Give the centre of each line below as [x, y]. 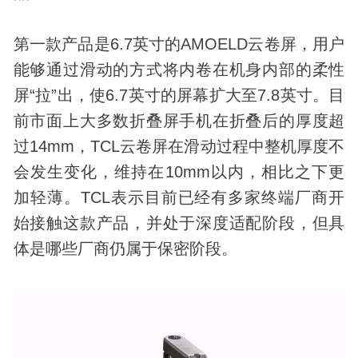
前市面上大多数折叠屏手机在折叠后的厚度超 [179, 121]
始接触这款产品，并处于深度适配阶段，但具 [179, 223]
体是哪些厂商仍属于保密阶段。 [125, 249]
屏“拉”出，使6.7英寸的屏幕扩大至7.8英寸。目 [179, 95]
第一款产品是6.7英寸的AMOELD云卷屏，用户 [179, 44]
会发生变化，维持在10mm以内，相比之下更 [179, 172]
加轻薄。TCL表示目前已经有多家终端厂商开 [179, 198]
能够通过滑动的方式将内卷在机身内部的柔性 [179, 70]
